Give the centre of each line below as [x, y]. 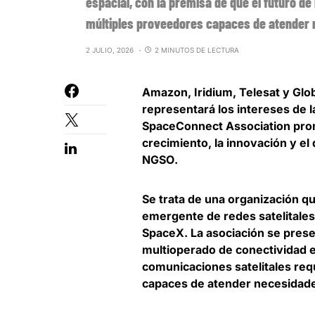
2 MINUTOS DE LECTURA [197, 50]
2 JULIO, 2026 [110, 50]
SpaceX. [166, 233]
